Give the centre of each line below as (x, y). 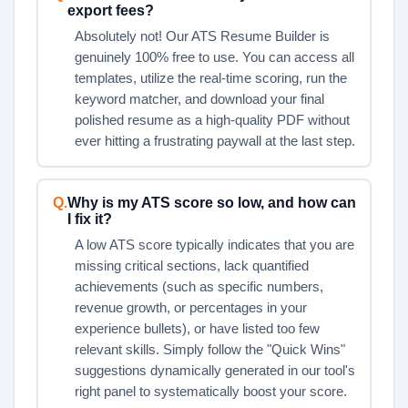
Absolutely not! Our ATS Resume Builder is (202, 36)
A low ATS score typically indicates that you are (214, 245)
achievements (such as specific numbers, (199, 286)
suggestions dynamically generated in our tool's (214, 370)
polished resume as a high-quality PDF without (212, 120)
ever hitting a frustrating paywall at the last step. (214, 141)
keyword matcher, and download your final (199, 99)
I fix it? (89, 219)
